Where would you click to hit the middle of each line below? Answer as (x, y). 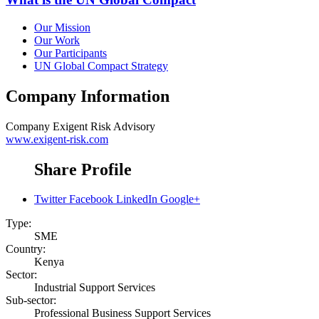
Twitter (50, 199)
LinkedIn (137, 199)
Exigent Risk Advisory (104, 126)
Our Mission (62, 27)
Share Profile (83, 169)
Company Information (88, 96)
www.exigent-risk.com (57, 139)
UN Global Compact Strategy (101, 66)
